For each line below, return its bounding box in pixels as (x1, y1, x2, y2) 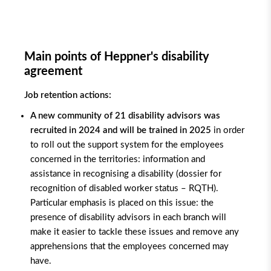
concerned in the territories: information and (30, 155, 205, 164)
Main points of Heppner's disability (24, 51, 209, 63)
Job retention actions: (24, 91, 111, 100)
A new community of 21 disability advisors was (30, 111, 220, 120)
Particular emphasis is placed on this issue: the (30, 198, 214, 207)
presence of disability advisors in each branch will (30, 213, 226, 222)
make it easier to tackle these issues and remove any (30, 227, 239, 237)
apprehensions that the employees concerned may (30, 242, 229, 251)
